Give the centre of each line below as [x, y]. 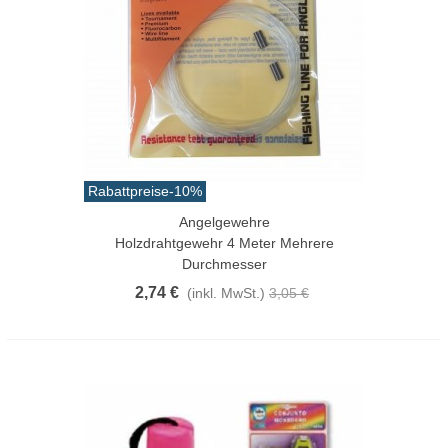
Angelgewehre [224, 221]
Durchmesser [224, 263]
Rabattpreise [128, 190]
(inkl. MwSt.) [226, 292]
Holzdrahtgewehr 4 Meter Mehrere [224, 242]
